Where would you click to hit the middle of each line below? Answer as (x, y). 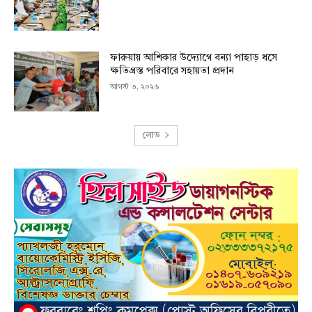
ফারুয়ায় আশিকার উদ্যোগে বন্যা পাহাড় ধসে (194, 58)
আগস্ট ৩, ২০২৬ (135, 88)
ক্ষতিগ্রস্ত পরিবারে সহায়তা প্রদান (172, 71)
